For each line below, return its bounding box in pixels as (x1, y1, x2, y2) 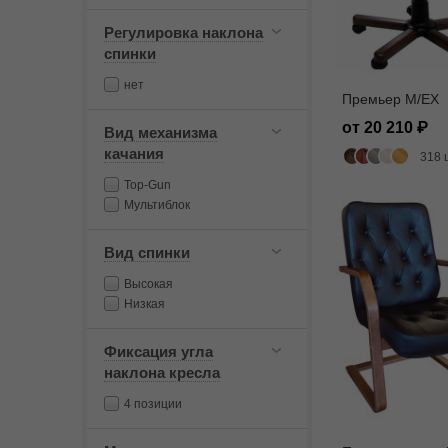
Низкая (124, 297, 165, 311)
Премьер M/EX (342, 90, 439, 107)
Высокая (124, 277, 173, 291)
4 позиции (124, 397, 182, 411)
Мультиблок (124, 198, 190, 212)
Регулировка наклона (104, 24, 263, 41)
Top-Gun (124, 178, 171, 192)
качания (104, 145, 164, 162)
